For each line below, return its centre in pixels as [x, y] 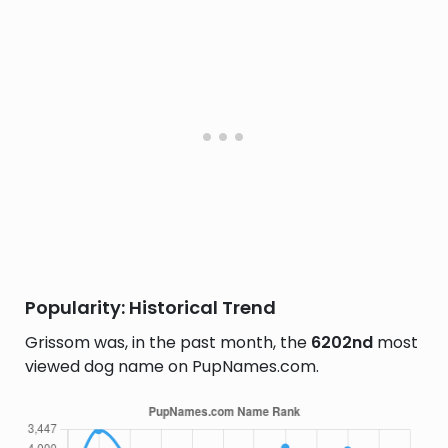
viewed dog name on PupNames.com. [172, 366]
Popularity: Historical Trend [150, 307]
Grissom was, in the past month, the [168, 342]
